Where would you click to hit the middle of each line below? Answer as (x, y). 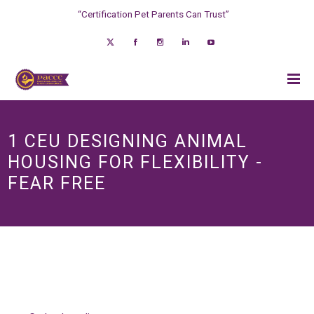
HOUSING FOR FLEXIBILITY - (136, 162)
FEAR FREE (57, 183)
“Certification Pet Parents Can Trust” (153, 14)
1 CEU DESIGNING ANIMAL (128, 141)
